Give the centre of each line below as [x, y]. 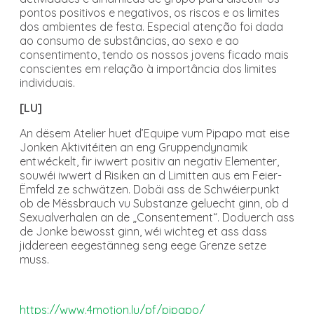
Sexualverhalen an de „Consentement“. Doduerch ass [157, 217]
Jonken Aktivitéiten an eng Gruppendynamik [134, 147]
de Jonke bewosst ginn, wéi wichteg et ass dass [143, 231]
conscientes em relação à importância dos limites [148, 68]
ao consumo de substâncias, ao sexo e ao [129, 40]
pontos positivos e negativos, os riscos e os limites [150, 12]
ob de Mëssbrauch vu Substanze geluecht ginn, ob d [154, 203]
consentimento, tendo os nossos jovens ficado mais [154, 54]
